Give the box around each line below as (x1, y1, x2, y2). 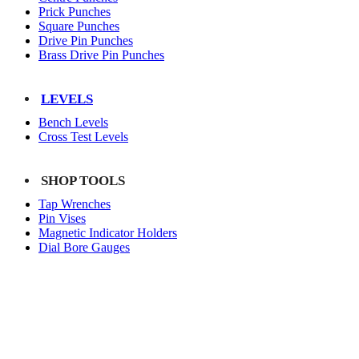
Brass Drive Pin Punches (38, 48, 164, 62)
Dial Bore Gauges (38, 240, 130, 254)
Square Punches (38, 19, 119, 33)
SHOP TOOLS (41, 173, 125, 188)
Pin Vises (38, 212, 86, 225)
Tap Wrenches (38, 197, 111, 211)
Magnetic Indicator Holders (38, 226, 177, 240)
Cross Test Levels (38, 130, 128, 143)
